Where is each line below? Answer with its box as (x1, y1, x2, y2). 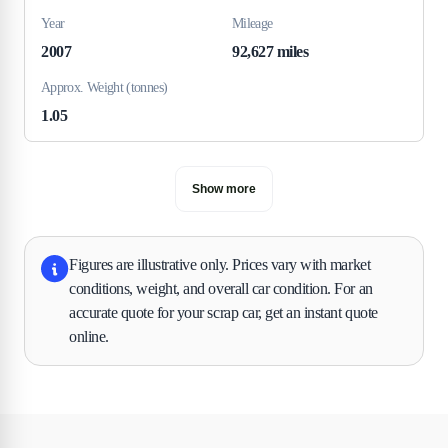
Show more (192, 181, 256, 196)
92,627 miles (232, 42, 309, 60)
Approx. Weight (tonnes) (41, 79, 168, 95)
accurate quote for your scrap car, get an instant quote (69, 303, 378, 321)
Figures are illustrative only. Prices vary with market (69, 255, 371, 273)
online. (69, 327, 109, 345)
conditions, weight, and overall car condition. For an (69, 279, 373, 297)
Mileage (232, 15, 273, 31)
